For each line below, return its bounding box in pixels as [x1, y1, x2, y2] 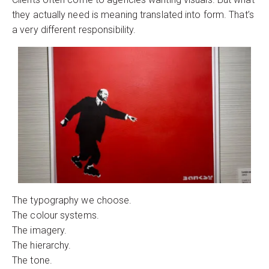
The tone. [12, 254, 52, 266]
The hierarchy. [12, 239, 71, 251]
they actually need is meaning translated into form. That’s [12, 8, 254, 20]
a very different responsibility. [12, 23, 136, 35]
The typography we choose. [12, 194, 132, 206]
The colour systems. [12, 209, 99, 221]
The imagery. [12, 224, 67, 236]
